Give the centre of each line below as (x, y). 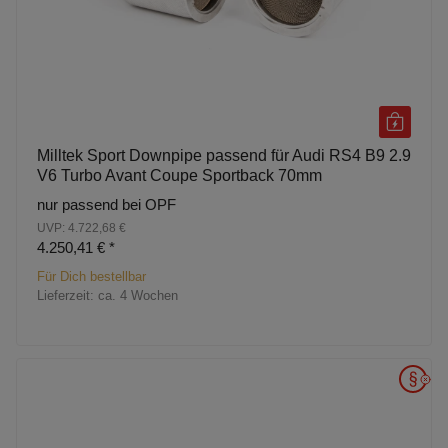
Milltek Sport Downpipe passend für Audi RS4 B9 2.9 (224, 155)
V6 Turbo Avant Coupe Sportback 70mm (179, 175)
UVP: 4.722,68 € (81, 227)
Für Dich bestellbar (91, 276)
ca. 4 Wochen (138, 295)
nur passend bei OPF (106, 204)
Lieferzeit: (67, 295)
